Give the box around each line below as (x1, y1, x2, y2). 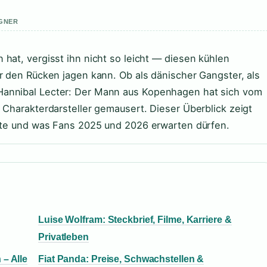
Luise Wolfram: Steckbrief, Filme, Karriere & (38, 215, 232, 225)
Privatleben (38, 232, 89, 243)
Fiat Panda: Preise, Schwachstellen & (38, 254, 204, 265)
